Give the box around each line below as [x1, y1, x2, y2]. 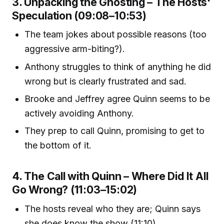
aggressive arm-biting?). [24, 43, 125, 54]
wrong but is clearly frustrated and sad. [24, 75, 187, 86]
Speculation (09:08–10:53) [12, 8, 146, 22]
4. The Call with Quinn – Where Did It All [12, 169, 208, 183]
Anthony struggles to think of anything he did [24, 61, 211, 72]
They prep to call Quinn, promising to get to [24, 125, 205, 136]
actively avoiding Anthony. [24, 107, 134, 118]
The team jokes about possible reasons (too [24, 29, 207, 40]
